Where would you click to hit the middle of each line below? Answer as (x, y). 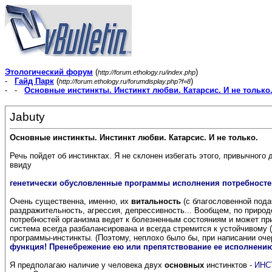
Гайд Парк (34, 81)
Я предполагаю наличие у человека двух (87, 265)
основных (184, 265)
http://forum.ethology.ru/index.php (147, 72)
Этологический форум (49, 72)
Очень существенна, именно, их (70, 202)
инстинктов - (229, 265)
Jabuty (27, 117)
